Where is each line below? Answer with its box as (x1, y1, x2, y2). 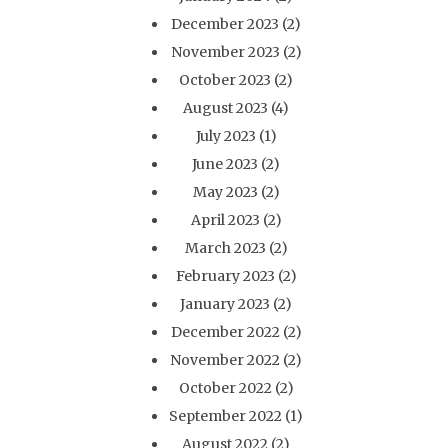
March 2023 (184, 239, 266, 257)
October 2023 (179, 71, 271, 89)
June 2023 (192, 155, 258, 173)
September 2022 (169, 407, 282, 425)
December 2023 (171, 15, 279, 33)
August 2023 (183, 99, 268, 117)
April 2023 (190, 211, 260, 229)
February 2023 (175, 267, 275, 285)
